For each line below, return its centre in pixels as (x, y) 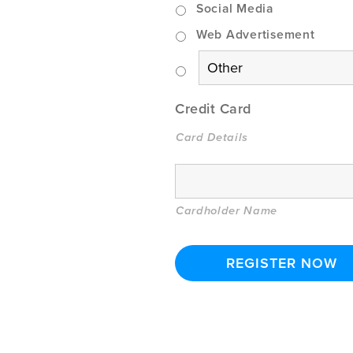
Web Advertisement (255, 34)
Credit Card (213, 108)
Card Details (212, 137)
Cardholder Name (227, 210)
